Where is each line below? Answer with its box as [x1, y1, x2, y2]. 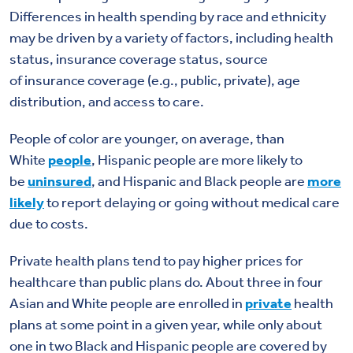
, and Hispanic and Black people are [91, 171, 307, 189]
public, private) [178, 70, 271, 88]
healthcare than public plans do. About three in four [9, 272, 323, 290]
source [223, 49, 268, 67]
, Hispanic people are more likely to [91, 150, 303, 168]
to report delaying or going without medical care [44, 192, 340, 210]
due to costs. [9, 214, 91, 232]
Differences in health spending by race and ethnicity [9, 6, 326, 24]
